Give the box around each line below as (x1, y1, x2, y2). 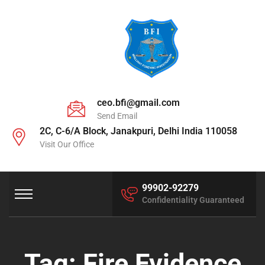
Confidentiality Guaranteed (142, 195, 244, 205)
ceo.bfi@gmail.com (97, 97, 180, 109)
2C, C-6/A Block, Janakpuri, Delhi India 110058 (40, 125, 237, 137)
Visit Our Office (40, 140, 94, 150)
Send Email (97, 111, 137, 121)
